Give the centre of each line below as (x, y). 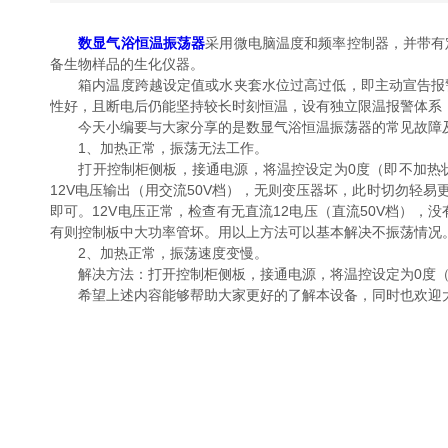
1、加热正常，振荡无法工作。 (159, 148)
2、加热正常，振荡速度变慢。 (159, 253)
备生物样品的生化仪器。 (127, 64)
